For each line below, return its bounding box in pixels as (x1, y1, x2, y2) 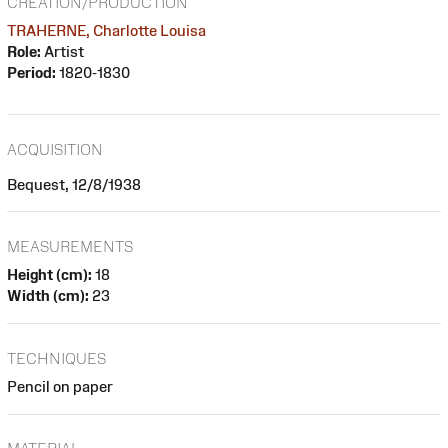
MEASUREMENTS (7, 238, 133, 256)
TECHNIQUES (7, 349, 106, 367)
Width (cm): (7, 287, 89, 305)
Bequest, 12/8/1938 (7, 175, 141, 193)
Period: (7, 63, 56, 81)
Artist (41, 42, 84, 60)
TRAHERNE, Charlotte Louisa (7, 21, 206, 39)
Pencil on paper (7, 377, 113, 395)
